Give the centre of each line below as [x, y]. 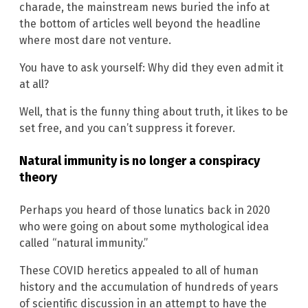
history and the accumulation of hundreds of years [149, 287]
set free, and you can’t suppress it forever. [127, 128]
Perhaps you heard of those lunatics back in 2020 [145, 210]
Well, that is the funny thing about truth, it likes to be [154, 111]
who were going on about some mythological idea [144, 227]
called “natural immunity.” [84, 243]
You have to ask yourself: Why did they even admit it [151, 67]
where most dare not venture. [95, 40]
